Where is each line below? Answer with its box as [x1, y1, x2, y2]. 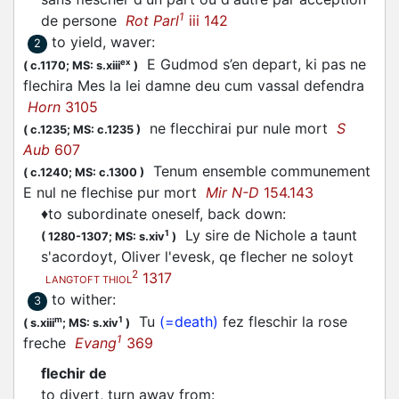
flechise [81, 183, 133, 201]
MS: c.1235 [73, 123, 134, 136]
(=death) [159, 313, 218, 330]
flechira [23, 77, 73, 94]
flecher [240, 248, 287, 265]
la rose [297, 313, 347, 330]
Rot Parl [126, 12, 179, 29]
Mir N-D [206, 183, 259, 201]
